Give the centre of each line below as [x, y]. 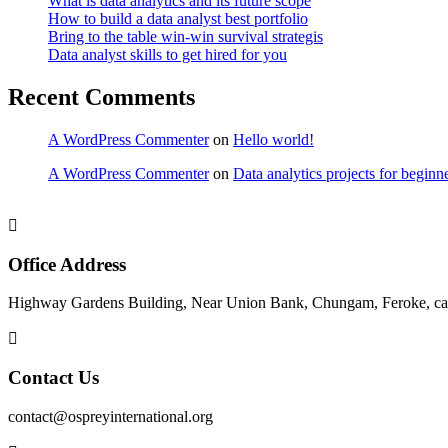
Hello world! [273, 139]
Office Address [67, 264]
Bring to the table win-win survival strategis [185, 37]
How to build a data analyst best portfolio [178, 19]
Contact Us [53, 378]
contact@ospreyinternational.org [110, 416]
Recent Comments [101, 96]
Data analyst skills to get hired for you [167, 55]
